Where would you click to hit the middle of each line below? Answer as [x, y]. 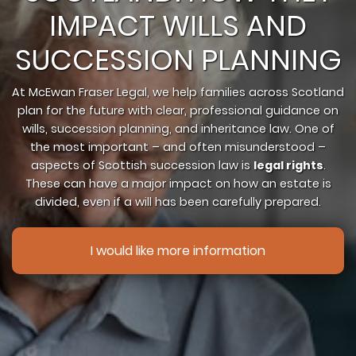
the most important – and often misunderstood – [178, 147]
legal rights [288, 165]
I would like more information [178, 251]
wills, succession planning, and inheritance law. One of [178, 129]
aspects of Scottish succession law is [142, 165]
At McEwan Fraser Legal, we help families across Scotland [178, 92]
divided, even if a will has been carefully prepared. [178, 202]
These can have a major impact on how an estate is [178, 184]
